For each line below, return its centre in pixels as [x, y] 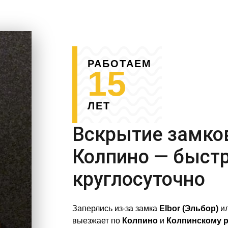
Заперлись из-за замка [116, 209]
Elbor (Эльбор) [189, 209]
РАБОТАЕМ [119, 64]
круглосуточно [138, 179]
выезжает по [97, 221]
